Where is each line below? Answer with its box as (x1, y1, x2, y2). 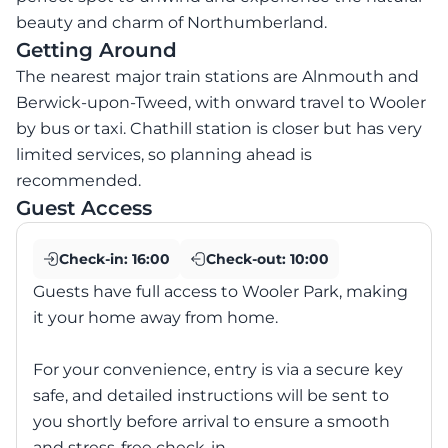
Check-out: (206, 249, 290, 268)
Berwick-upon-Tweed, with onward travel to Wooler (16, 92, 426, 112)
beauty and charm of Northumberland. (16, 12, 327, 32)
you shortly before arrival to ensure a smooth (33, 411, 390, 431)
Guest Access (16, 195, 152, 220)
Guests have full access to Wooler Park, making (33, 281, 408, 301)
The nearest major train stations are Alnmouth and (16, 66, 419, 86)
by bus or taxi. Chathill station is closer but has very (16, 118, 422, 138)
